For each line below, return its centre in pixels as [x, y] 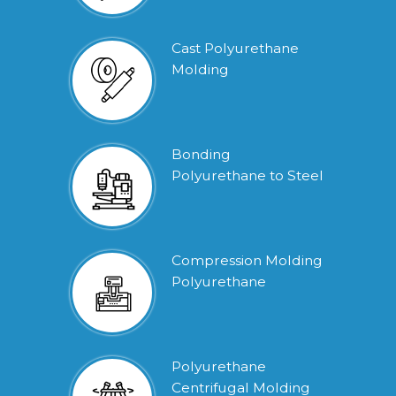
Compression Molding [247, 260]
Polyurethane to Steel [247, 175]
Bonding [201, 154]
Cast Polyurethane [235, 48]
